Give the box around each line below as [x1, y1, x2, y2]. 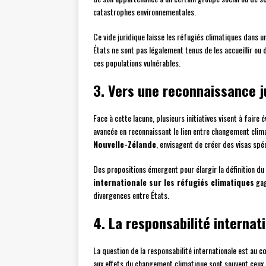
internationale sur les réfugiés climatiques [93, 176, 254, 189]
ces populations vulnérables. [93, 56, 180, 69]
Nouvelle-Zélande [93, 138, 156, 151]
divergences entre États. [93, 189, 169, 202]
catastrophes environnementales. [93, 5, 196, 18]
